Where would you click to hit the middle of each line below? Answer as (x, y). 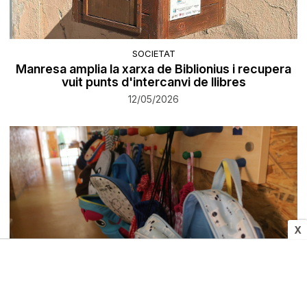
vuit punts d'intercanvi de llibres (153, 82)
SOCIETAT (153, 53)
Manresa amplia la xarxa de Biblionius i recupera (153, 69)
